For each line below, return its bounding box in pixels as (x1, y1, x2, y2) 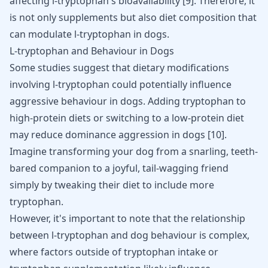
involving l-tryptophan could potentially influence (10, 78, 232, 91)
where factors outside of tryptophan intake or (10, 245, 218, 258)
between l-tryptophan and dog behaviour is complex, (10, 229, 249, 242)
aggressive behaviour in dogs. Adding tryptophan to (10, 95, 246, 108)
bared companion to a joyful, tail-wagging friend (10, 162, 229, 175)
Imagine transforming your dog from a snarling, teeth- (10, 145, 258, 158)
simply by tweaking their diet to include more (10, 178, 214, 191)
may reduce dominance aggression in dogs (10, 128, 208, 141)
